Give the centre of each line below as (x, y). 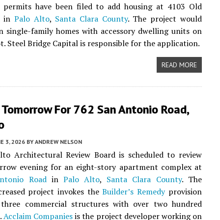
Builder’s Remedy (134, 192)
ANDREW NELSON (58, 142)
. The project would (165, 19)
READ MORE (179, 65)
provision (183, 192)
